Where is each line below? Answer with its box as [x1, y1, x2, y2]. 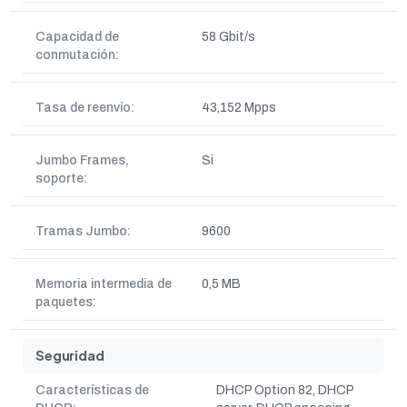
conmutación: [35, 48, 119, 62]
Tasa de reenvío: [35, 101, 134, 114]
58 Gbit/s [202, 30, 255, 44]
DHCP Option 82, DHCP [216, 383, 354, 397]
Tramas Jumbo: [35, 224, 131, 238]
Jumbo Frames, [35, 154, 129, 167]
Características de [35, 383, 149, 397]
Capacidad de [35, 30, 119, 44]
